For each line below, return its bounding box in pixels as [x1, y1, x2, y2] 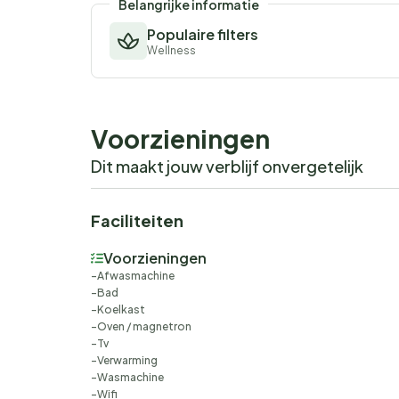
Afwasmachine [97, 269, 175, 283]
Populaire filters [147, 25, 258, 45]
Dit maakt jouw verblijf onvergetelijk [91, 156, 363, 177]
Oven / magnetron [97, 320, 191, 334]
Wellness [147, 44, 196, 58]
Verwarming [97, 354, 158, 368]
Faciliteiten [91, 210, 183, 232]
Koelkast [97, 303, 145, 317]
